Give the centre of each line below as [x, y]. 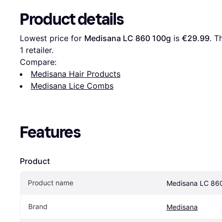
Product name [51, 182]
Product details [72, 19]
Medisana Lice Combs [72, 85]
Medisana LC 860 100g [128, 38]
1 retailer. [37, 50]
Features [50, 132]
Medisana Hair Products [76, 74]
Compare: [38, 62]
